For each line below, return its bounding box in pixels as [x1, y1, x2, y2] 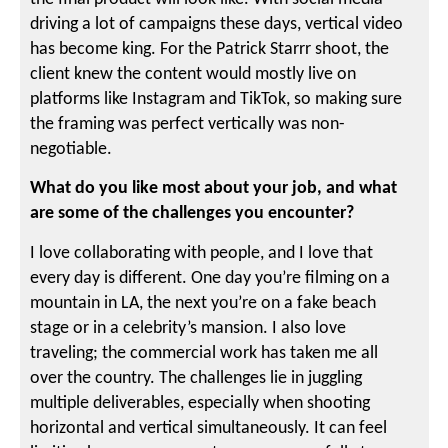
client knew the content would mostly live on [30, 64, 357, 84]
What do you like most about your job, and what [30, 179, 398, 199]
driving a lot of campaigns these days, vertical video [30, 14, 404, 34]
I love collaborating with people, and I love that [30, 243, 374, 263]
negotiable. [30, 139, 113, 159]
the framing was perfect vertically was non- [30, 114, 346, 134]
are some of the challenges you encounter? [30, 204, 355, 224]
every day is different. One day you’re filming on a [30, 268, 391, 288]
